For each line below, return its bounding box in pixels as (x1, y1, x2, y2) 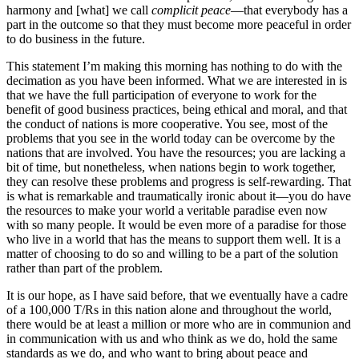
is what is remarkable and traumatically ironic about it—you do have (6, 189, 351, 204)
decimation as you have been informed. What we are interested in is (6, 74, 347, 88)
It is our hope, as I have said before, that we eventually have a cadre (6, 288, 348, 303)
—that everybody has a (231, 3, 348, 18)
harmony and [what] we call (6, 3, 151, 18)
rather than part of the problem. (6, 261, 163, 276)
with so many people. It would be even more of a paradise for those (6, 218, 346, 232)
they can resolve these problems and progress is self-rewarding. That (6, 175, 351, 189)
